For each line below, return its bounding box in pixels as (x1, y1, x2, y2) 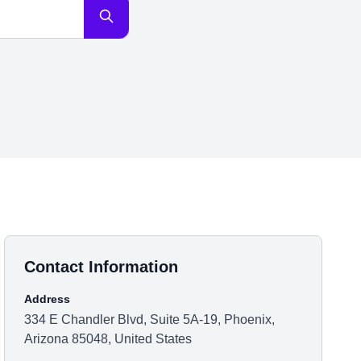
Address (24, 293, 71, 305)
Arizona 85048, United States (24, 332, 193, 346)
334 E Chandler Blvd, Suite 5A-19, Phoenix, (24, 313, 276, 326)
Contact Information (24, 258, 179, 276)
